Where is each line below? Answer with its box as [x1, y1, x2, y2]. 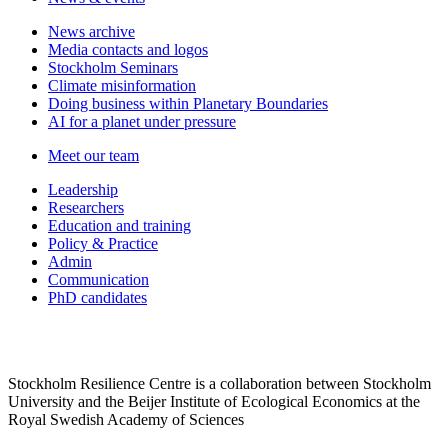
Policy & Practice [48, 234, 158, 252]
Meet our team [48, 146, 139, 164]
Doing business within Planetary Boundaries [48, 94, 328, 112]
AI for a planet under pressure [48, 112, 236, 130]
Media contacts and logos [48, 40, 208, 58]
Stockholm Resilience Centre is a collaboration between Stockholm [8, 374, 431, 392]
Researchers [48, 198, 124, 216]
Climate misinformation [48, 76, 196, 94]
